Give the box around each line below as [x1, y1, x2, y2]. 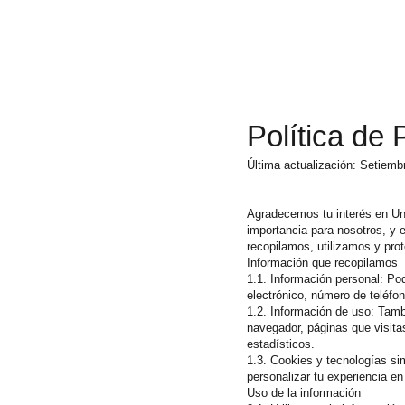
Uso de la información [247, 386, 361, 400]
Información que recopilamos [247, 256, 398, 269]
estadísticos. [247, 337, 315, 351]
